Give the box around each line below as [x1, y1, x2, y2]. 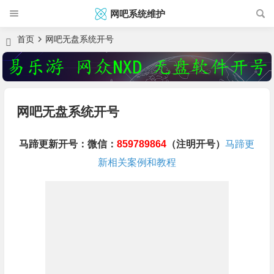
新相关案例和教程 [97, 157, 176, 168]
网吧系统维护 [109, 9, 165, 19]
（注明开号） [166, 139, 226, 150]
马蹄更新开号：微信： [19, 139, 117, 150]
